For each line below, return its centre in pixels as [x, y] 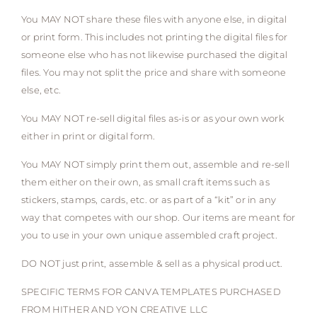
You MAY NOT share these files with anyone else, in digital [154, 19]
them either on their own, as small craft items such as [145, 182]
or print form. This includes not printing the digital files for [155, 37]
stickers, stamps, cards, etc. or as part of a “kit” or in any [149, 200]
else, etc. [41, 90]
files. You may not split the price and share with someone [154, 73]
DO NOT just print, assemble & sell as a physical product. [152, 264]
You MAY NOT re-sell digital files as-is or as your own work [153, 119]
